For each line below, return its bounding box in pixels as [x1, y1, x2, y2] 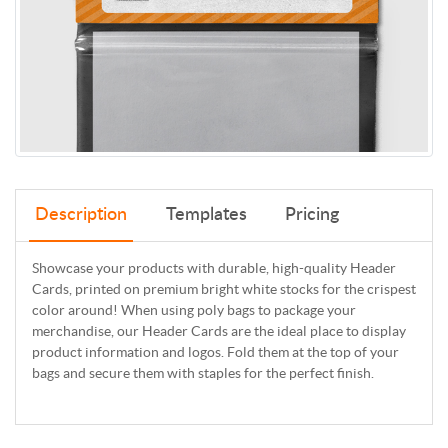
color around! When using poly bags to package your [32, 302, 356, 319]
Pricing [284, 206, 339, 225]
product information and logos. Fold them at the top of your [32, 344, 399, 361]
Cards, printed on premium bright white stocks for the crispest [32, 281, 416, 298]
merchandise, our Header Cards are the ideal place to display [32, 323, 406, 340]
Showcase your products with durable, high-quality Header [32, 260, 396, 277]
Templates [165, 206, 247, 225]
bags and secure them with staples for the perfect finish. [32, 365, 374, 382]
